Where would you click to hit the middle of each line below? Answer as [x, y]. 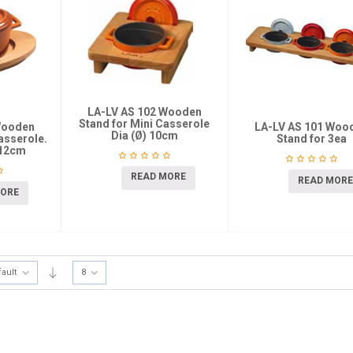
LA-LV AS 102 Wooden [144, 112]
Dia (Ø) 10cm [144, 136]
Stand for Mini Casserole [145, 124]
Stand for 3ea [311, 139]
